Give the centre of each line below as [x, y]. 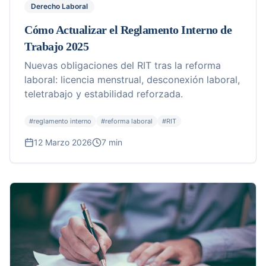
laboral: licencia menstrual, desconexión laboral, [132, 80]
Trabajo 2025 [56, 47]
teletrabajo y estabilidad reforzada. [104, 94]
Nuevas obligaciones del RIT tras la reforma [123, 66]
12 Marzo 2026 [63, 142]
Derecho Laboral [59, 7]
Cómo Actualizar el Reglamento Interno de [128, 30]
